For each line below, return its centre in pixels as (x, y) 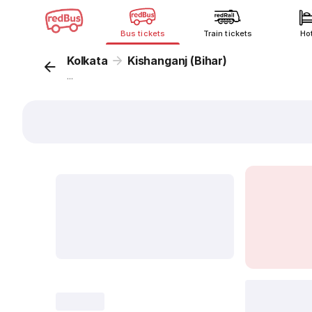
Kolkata (87, 61)
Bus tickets (143, 33)
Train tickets (228, 33)
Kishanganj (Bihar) (177, 61)
